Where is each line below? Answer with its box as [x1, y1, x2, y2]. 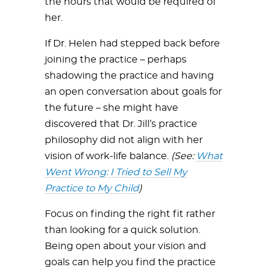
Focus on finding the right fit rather [45, 209, 215, 219]
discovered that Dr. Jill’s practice [45, 119, 197, 129]
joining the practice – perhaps [45, 54, 187, 64]
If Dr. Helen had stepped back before [45, 38, 220, 48]
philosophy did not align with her [45, 135, 203, 145]
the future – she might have [45, 103, 178, 113]
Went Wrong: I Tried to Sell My [45, 167, 187, 177]
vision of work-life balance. [45, 151, 171, 161]
